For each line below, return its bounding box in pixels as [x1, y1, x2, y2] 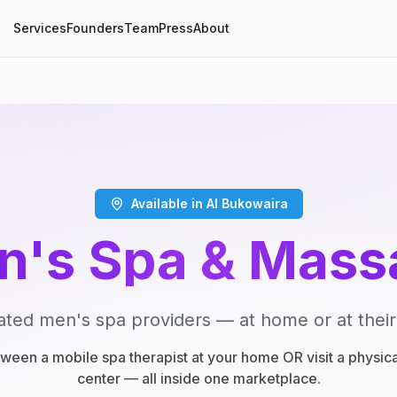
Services [12, 20, 66, 35]
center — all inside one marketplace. [76, 370, 321, 387]
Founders [66, 20, 124, 35]
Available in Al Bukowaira [130, 196, 288, 211]
